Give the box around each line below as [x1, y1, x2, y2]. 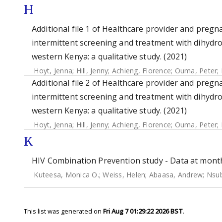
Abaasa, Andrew [149, 170, 203, 179]
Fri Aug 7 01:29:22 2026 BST [103, 207, 183, 216]
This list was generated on [24, 207, 103, 216]
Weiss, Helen [103, 170, 146, 179]
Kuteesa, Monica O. [34, 170, 99, 179]
